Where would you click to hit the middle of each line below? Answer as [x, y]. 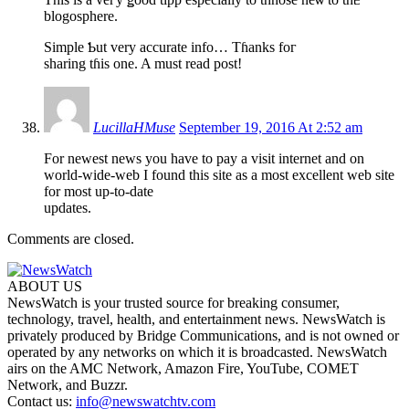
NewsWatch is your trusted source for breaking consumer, [173, 302]
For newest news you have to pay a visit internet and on [204, 158]
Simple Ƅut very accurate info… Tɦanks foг [170, 47]
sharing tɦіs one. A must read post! [143, 63]
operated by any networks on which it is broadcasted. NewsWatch [197, 351]
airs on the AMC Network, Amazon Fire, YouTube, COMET [183, 368]
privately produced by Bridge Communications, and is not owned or [203, 335]
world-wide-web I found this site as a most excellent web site [219, 174]
